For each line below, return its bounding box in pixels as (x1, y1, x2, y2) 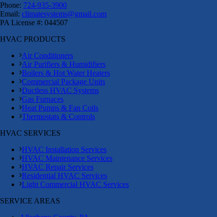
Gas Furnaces (22, 95, 63, 104)
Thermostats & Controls (22, 112, 95, 121)
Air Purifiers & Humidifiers (22, 60, 106, 69)
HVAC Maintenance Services (22, 154, 112, 163)
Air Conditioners (22, 51, 73, 60)
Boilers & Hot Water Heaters (22, 69, 110, 77)
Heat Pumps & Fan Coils (22, 104, 98, 112)
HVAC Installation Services (22, 145, 107, 154)
